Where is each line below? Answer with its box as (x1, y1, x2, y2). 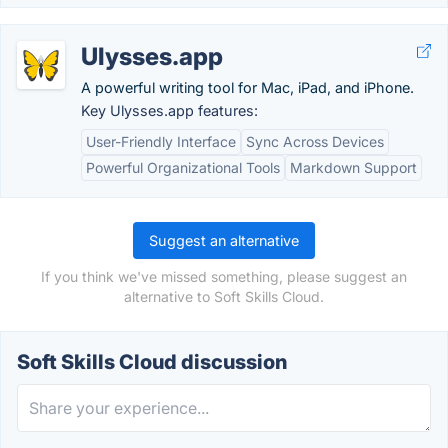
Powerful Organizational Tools (86, 159, 280, 176)
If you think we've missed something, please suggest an (41, 268, 407, 285)
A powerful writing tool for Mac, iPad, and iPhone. (81, 79, 414, 96)
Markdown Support (290, 159, 417, 176)
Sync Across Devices (246, 133, 384, 150)
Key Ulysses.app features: (81, 102, 258, 119)
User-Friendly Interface (86, 133, 236, 150)
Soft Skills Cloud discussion (17, 350, 287, 374)
